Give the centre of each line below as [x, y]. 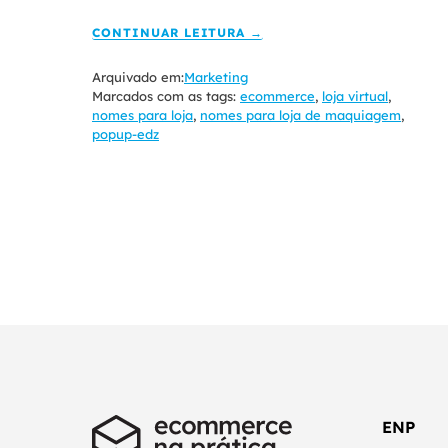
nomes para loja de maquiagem [300, 114]
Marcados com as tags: [166, 95]
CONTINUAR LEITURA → [178, 32]
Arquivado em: [138, 76]
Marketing [216, 76]
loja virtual [355, 95]
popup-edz [125, 133]
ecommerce [277, 95]
